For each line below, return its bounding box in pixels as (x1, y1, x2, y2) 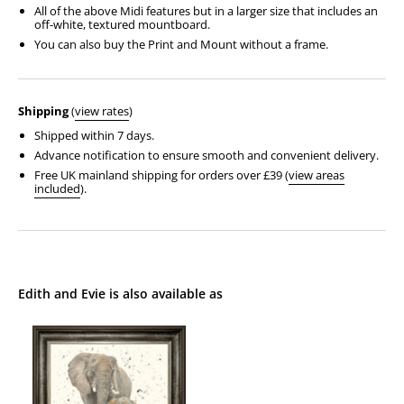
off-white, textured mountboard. (33, 16, 210, 33)
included (33, 180, 80, 197)
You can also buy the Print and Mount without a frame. (33, 36, 328, 53)
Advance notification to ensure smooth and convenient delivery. (33, 147, 379, 164)
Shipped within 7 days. (33, 127, 154, 144)
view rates (75, 103, 129, 120)
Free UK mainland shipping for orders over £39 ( (33, 167, 289, 184)
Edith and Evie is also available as (18, 284, 223, 302)
